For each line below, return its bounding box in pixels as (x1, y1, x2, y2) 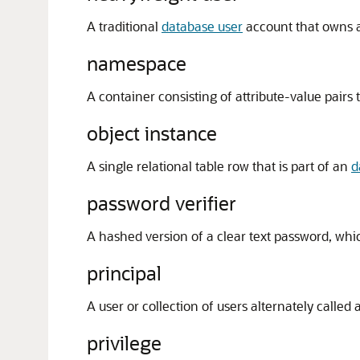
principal (87, 260, 162, 285)
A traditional (87, 18, 162, 35)
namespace (87, 51, 186, 76)
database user (162, 18, 243, 35)
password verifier (87, 190, 236, 215)
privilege (87, 330, 162, 355)
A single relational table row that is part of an (87, 157, 351, 174)
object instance (87, 121, 217, 145)
